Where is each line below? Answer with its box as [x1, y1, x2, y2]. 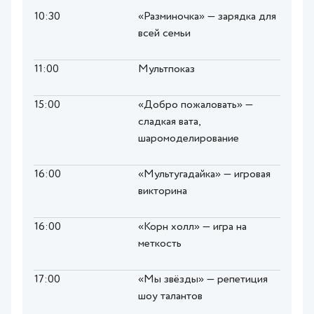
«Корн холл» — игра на [138, 221, 247, 233]
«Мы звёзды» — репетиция [138, 274, 268, 286]
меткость [138, 238, 182, 250]
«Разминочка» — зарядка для [138, 11, 276, 23]
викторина [138, 186, 187, 198]
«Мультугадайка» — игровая [138, 169, 271, 181]
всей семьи [138, 28, 191, 40]
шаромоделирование [138, 133, 239, 145]
